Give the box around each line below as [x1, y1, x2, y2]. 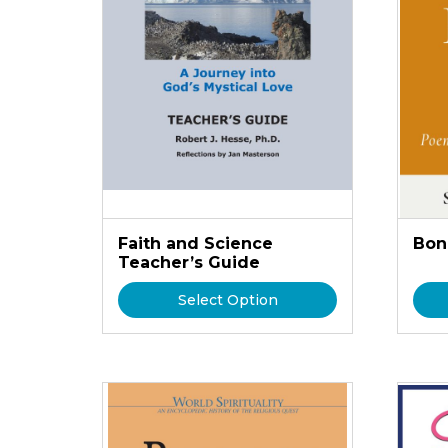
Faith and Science [118, 234, 273, 253]
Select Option [177, 291, 278, 309]
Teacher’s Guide [118, 253, 260, 272]
